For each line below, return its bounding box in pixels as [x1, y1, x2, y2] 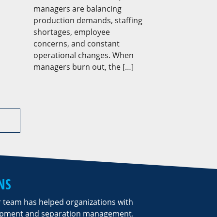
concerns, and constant [33, 38, 120, 49]
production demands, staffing [33, 15, 142, 26]
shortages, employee [33, 27, 110, 37]
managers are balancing [33, 3, 122, 14]
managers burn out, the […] [33, 62, 134, 72]
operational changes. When [33, 50, 134, 61]
